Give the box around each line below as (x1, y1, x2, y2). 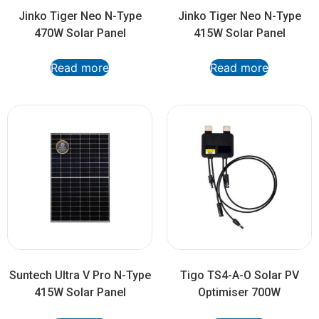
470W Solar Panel (33, 26, 126, 41)
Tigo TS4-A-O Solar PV (179, 268, 299, 283)
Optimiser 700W (198, 286, 281, 300)
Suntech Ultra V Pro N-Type (9, 268, 151, 283)
